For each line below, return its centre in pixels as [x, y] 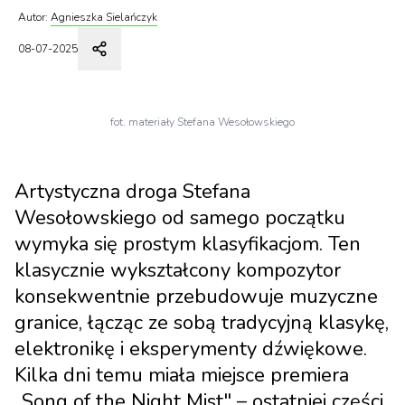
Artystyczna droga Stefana [132, 192]
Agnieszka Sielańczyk [104, 17]
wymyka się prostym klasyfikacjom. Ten [188, 244]
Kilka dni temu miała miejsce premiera [182, 375]
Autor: [33, 17]
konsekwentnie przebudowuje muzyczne [196, 297]
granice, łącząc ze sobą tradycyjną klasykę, [202, 323]
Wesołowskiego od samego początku [180, 218]
